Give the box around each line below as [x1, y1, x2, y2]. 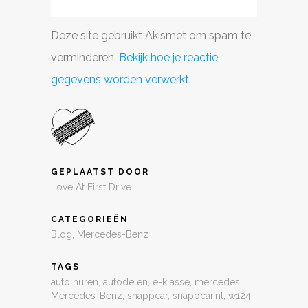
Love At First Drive [51, 181, 131, 192]
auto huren [51, 276, 98, 287]
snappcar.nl [173, 289, 223, 301]
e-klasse [153, 276, 190, 287]
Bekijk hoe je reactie [119, 50, 218, 64]
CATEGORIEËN [51, 214, 129, 224]
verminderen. [51, 50, 119, 64]
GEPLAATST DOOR [51, 166, 149, 177]
